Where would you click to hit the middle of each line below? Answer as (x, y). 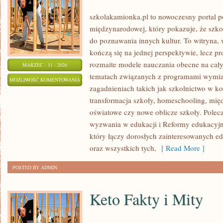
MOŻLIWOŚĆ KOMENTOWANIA (45, 80)
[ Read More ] (180, 148)
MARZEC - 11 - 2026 (45, 65)
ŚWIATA (89, 104)
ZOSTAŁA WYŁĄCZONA (45, 92)
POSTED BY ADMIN (35, 167)
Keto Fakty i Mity (146, 199)
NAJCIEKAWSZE (98, 79)
